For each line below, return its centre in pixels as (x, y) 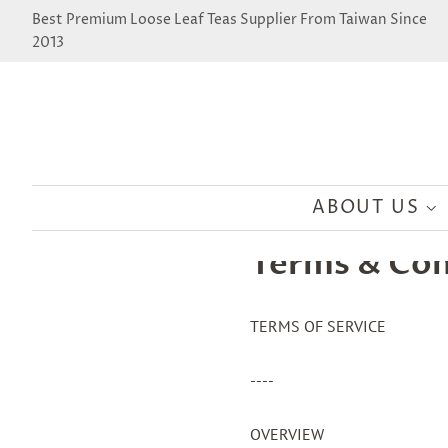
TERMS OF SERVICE (318, 326)
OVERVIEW (287, 434)
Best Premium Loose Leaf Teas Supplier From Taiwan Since (229, 19)
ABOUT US (368, 207)
